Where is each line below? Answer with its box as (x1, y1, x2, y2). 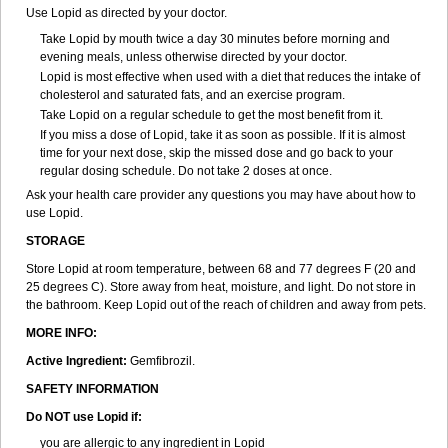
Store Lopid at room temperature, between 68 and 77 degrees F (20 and (26, 262, 416, 276)
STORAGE (26, 234, 85, 248)
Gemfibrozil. (130, 354, 195, 368)
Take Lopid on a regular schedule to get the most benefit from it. (40, 108, 383, 122)
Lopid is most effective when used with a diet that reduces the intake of (40, 70, 420, 84)
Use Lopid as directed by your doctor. (26, 6, 227, 20)
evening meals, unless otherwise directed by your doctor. (40, 50, 347, 64)
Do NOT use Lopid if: (26, 410, 142, 424)
